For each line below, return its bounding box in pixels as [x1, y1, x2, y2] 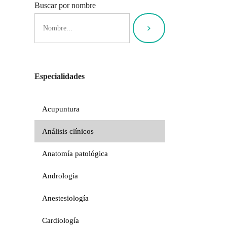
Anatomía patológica [42, 149, 108, 158]
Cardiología [42, 216, 79, 224]
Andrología [42, 171, 78, 180]
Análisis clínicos [42, 127, 94, 135]
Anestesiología [42, 194, 89, 202]
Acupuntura [42, 104, 80, 113]
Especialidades [34, 72, 85, 81]
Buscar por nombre [34, 1, 96, 10]
